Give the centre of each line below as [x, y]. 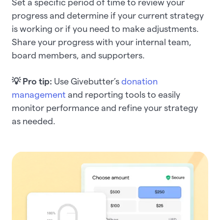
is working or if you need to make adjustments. [105, 29]
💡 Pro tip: [32, 82]
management [39, 95]
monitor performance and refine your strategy [105, 108]
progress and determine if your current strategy [108, 16]
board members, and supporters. [79, 55]
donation [139, 82]
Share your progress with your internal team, [102, 42]
